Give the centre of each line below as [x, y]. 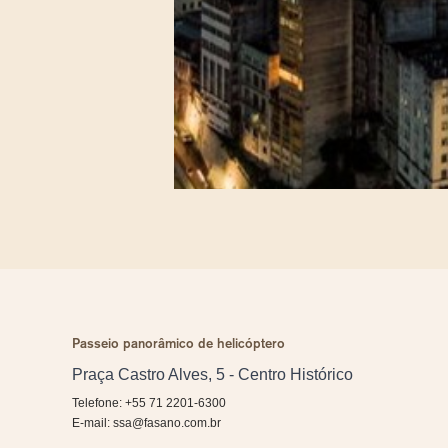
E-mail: [92, 423]
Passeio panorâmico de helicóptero [178, 343]
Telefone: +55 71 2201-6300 [149, 403]
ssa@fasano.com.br [167, 423]
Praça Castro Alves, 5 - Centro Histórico [212, 374]
